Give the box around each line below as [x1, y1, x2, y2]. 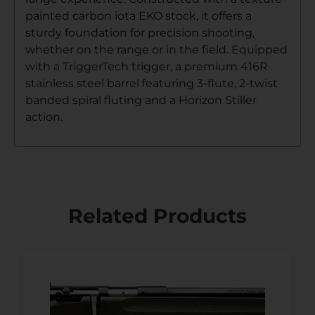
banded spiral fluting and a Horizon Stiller [25, 93, 257, 107]
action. [25, 110, 63, 124]
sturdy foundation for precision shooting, [25, 25, 255, 39]
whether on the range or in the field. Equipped [25, 42, 288, 56]
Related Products [68, 204, 247, 229]
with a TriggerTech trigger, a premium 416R [25, 59, 268, 73]
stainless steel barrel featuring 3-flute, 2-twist [25, 76, 278, 90]
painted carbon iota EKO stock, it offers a [25, 8, 252, 22]
